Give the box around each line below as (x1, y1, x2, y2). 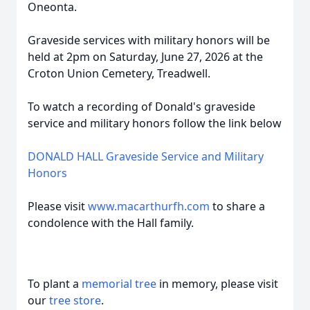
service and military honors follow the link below (28, 116, 282, 131)
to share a (210, 199, 265, 214)
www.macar (88, 199, 150, 214)
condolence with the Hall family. (28, 215, 197, 230)
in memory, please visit (156, 276, 278, 291)
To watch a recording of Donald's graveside (28, 99, 255, 114)
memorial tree (82, 276, 156, 291)
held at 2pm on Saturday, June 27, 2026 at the (28, 49, 263, 64)
